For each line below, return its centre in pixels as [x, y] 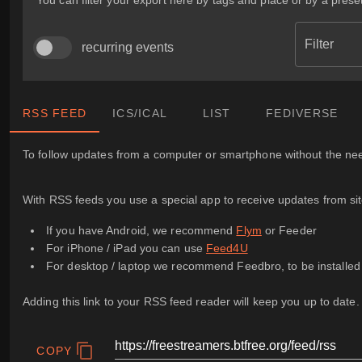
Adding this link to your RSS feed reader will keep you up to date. [191, 302]
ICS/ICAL [140, 113]
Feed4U [227, 248]
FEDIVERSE [302, 113]
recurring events [128, 47]
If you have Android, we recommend [141, 231]
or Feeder [289, 231]
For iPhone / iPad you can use [126, 248]
